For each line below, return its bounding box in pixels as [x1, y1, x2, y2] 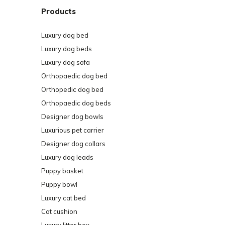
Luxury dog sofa [41, 58, 90, 66]
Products [41, 6, 76, 16]
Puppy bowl [41, 180, 77, 188]
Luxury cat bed [41, 193, 86, 202]
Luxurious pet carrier [41, 126, 104, 134]
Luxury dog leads [41, 153, 93, 161]
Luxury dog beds [41, 44, 92, 53]
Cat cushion [41, 207, 77, 215]
